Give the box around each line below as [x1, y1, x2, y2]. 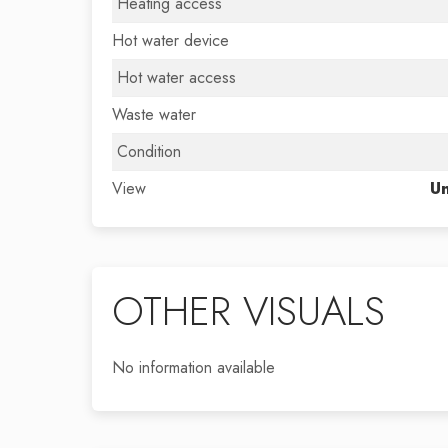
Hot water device [112, 29, 229, 52]
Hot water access [117, 66, 236, 89]
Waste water [112, 103, 196, 126]
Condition [117, 140, 181, 163]
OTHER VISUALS [112, 282, 385, 340]
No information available [112, 356, 275, 379]
